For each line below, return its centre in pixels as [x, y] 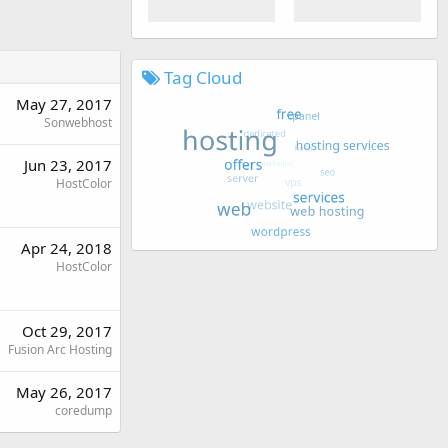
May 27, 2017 [64, 103]
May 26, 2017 [64, 391]
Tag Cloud [201, 77]
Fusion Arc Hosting [60, 349]
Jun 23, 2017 [68, 164]
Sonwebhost [78, 122]
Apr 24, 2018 [66, 247]
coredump [83, 410]
